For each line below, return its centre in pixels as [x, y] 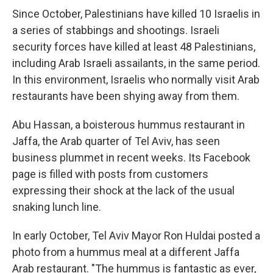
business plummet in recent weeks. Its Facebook [131, 157]
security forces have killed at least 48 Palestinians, [134, 46]
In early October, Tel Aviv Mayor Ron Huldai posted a [136, 235]
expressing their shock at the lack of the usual [123, 190]
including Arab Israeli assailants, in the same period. [136, 63]
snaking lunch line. [57, 207]
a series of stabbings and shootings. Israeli [116, 30]
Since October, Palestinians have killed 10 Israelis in [136, 13]
